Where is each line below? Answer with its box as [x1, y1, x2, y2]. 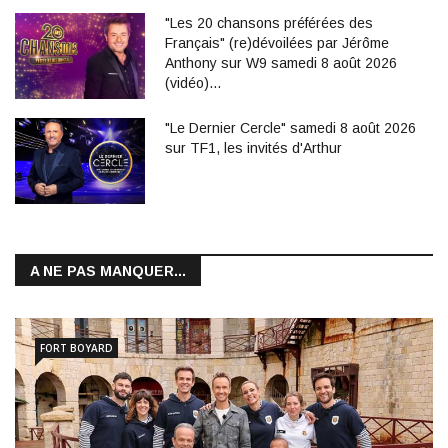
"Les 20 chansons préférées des [165, 14, 373, 31]
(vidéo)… [165, 74, 222, 91]
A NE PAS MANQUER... [30, 263, 186, 280]
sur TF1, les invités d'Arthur [165, 139, 342, 156]
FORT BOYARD [40, 341, 113, 356]
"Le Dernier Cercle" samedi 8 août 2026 [165, 119, 416, 136]
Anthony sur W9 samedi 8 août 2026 [165, 54, 397, 71]
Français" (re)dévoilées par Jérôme [165, 34, 389, 51]
